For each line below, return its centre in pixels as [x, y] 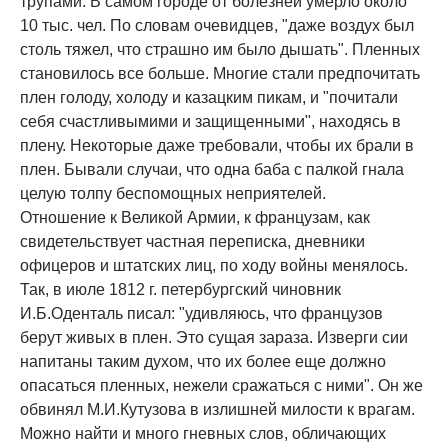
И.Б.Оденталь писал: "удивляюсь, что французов [201, 314]
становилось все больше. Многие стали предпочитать [220, 74]
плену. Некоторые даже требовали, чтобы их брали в [217, 146]
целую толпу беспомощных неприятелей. [173, 194]
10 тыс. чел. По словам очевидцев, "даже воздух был [217, 26]
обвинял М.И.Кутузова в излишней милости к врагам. [217, 410]
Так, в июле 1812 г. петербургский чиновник [180, 290]
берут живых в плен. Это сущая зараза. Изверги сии [214, 338]
